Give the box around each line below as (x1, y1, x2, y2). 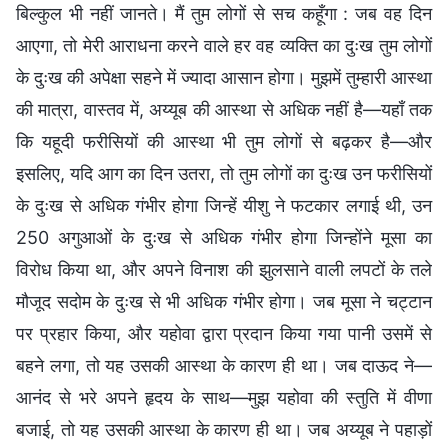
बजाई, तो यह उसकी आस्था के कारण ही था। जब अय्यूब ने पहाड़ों (16, 418, 432, 440)
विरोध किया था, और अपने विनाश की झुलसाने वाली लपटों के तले (16, 258, 432, 280)
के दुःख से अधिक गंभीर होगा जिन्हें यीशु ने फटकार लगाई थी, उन (16, 194, 432, 216)
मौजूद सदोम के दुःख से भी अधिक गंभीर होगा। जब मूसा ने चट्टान (16, 290, 432, 312)
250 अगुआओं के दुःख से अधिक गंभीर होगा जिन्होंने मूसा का (16, 226, 432, 248)
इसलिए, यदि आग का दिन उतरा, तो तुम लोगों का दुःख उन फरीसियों (16, 162, 432, 184)
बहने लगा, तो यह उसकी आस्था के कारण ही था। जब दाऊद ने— (16, 354, 432, 376)
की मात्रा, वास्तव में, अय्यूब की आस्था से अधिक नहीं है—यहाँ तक (16, 98, 432, 120)
